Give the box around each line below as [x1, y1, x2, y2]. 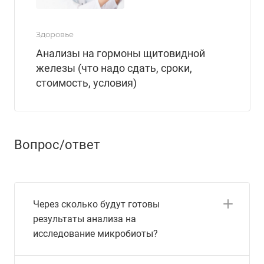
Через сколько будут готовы [33, 199, 160, 210]
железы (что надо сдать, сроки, [36, 61, 192, 74]
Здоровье [36, 29, 74, 39]
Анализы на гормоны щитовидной [36, 47, 205, 60]
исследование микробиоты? [33, 228, 158, 240]
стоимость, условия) [36, 76, 137, 89]
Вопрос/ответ [14, 137, 100, 153]
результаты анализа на [33, 213, 136, 225]
